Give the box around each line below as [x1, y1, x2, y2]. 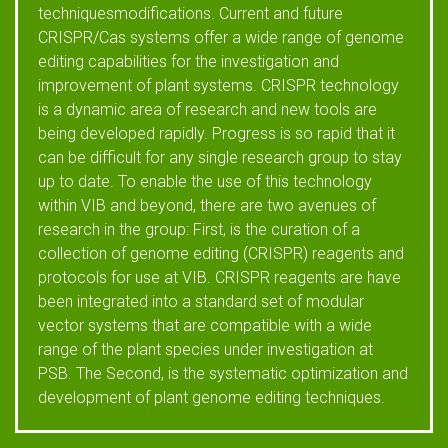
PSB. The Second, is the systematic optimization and [38, 364, 408, 383]
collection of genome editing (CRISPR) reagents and [38, 244, 404, 263]
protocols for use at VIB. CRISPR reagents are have [38, 268, 401, 287]
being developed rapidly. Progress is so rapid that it [38, 124, 395, 143]
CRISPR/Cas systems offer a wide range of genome [38, 28, 404, 47]
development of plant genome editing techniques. [38, 388, 385, 407]
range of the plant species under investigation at [38, 340, 373, 359]
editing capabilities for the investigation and [38, 52, 339, 71]
